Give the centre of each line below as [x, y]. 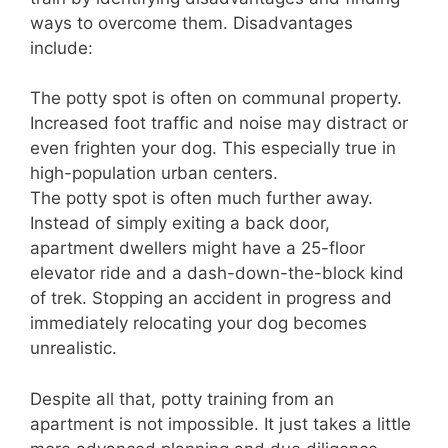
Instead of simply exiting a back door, [180, 223]
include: [61, 47]
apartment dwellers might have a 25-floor [197, 248]
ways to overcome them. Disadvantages [191, 22]
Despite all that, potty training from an [182, 398]
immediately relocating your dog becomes [198, 323]
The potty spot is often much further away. [201, 198]
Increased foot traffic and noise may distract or [219, 123]
